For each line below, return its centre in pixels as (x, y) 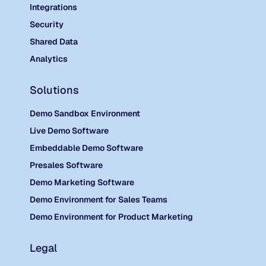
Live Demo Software (69, 131)
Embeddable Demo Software (86, 148)
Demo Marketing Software (82, 183)
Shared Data (53, 42)
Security (46, 25)
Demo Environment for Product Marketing (111, 217)
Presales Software (66, 165)
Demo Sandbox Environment (85, 114)
